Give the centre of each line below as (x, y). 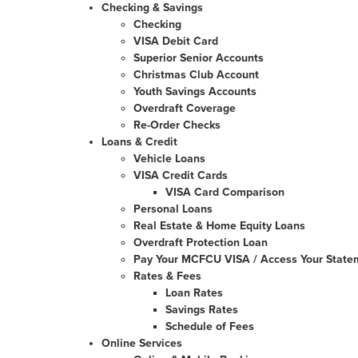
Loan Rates (194, 293)
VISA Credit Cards (181, 175)
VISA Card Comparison (225, 192)
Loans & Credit (139, 142)
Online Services (142, 343)
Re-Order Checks (177, 125)
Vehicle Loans (169, 159)
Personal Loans (173, 209)
